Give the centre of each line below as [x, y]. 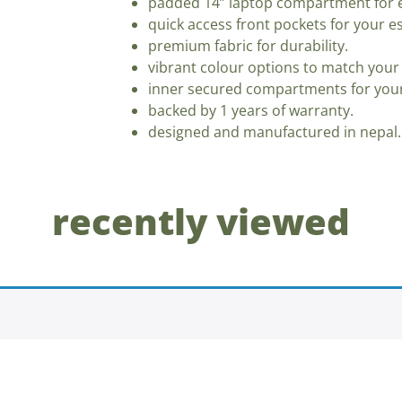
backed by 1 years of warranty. [251, 110]
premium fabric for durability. [248, 45]
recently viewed [201, 221]
